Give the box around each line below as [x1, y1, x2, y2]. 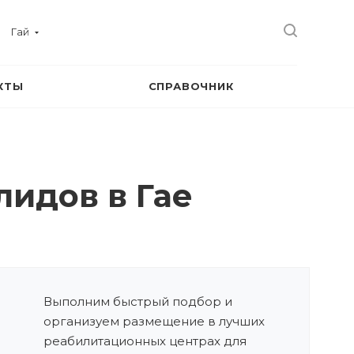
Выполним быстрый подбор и [43, 294, 232, 309]
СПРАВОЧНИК [148, 80, 234, 92]
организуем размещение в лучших [43, 314, 265, 329]
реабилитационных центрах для [43, 333, 247, 348]
